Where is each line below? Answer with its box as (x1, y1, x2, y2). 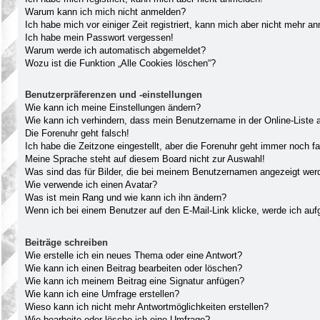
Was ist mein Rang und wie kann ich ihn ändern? (25, 192, 226, 204)
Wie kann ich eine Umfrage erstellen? (25, 288, 179, 299)
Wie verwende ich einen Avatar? (25, 179, 157, 191)
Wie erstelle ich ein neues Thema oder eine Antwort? (25, 249, 242, 261)
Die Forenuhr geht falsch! (25, 128, 129, 139)
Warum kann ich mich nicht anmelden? (25, 6, 186, 17)
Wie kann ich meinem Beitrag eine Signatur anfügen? (25, 275, 244, 286)
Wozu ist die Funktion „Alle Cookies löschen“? (25, 57, 216, 69)
